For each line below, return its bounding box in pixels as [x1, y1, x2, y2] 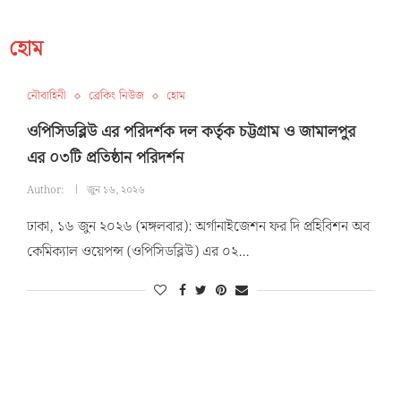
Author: [26, 182, 66, 199]
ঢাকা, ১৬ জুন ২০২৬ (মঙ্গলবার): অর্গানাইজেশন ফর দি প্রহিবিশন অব [26, 216, 370, 238]
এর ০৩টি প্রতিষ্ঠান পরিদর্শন [26, 145, 183, 171]
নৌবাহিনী [26, 87, 66, 106]
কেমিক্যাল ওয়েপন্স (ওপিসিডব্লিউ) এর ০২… [26, 241, 249, 263]
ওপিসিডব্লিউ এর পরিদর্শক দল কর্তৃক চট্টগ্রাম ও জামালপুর [26, 119, 355, 145]
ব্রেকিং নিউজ [88, 87, 144, 106]
